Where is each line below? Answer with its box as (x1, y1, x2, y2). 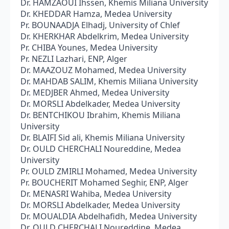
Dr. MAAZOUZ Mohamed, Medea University (20, 64, 186, 76)
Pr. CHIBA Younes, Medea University (20, 41, 157, 53)
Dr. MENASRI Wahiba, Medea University (20, 188, 171, 199)
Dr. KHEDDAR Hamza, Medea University (20, 8, 172, 19)
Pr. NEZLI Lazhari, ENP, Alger (20, 53, 127, 64)
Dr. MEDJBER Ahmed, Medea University (20, 86, 169, 98)
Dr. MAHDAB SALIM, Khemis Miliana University (20, 75, 198, 87)
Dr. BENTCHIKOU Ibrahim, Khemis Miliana (20, 109, 180, 121)
